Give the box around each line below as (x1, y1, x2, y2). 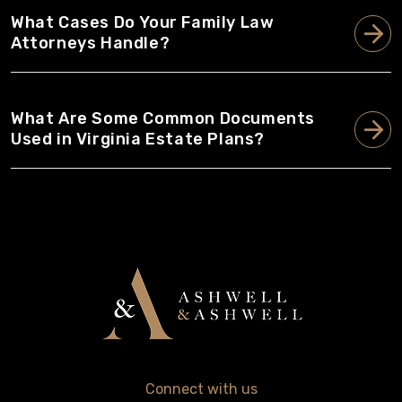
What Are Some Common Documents (11, 109, 315, 128)
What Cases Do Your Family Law (11, 13, 275, 32)
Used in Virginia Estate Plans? (11, 129, 265, 149)
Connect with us (144, 380, 258, 398)
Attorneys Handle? (11, 33, 170, 53)
